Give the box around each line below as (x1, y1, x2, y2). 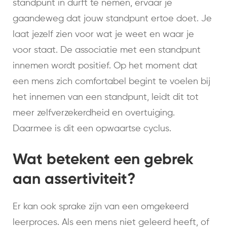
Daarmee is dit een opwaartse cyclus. (13, 124, 171, 134)
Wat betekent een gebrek (13, 153, 194, 168)
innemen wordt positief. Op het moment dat (13, 61, 198, 71)
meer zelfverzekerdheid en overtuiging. (13, 108, 175, 118)
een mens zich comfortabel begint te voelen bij (13, 77, 210, 87)
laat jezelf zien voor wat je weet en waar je (13, 30, 194, 40)
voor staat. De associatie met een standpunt (13, 46, 201, 55)
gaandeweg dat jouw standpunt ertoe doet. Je (13, 14, 212, 24)
